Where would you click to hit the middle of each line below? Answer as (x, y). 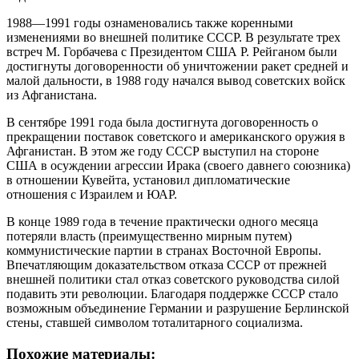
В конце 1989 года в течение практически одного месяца (162, 221)
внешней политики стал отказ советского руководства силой (173, 279)
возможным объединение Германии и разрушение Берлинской (178, 308)
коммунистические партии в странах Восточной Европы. (164, 250)
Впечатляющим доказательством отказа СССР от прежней (167, 264)
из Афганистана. (52, 95)
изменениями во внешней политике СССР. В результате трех (173, 37)
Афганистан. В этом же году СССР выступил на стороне (163, 151)
